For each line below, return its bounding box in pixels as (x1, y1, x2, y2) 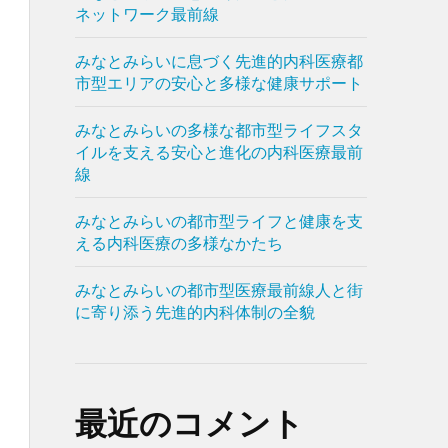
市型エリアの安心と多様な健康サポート (74, 73, 363, 92)
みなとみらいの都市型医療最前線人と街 (74, 280, 363, 299)
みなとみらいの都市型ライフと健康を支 (74, 211, 363, 230)
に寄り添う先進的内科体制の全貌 (74, 302, 315, 321)
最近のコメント (74, 403, 304, 442)
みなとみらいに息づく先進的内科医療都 (74, 51, 363, 70)
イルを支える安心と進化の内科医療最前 (74, 142, 363, 161)
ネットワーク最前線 (74, 4, 219, 23)
